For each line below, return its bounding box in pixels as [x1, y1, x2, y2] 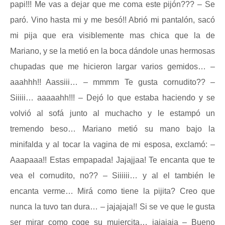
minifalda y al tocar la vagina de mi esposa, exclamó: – [10, 140, 215, 149]
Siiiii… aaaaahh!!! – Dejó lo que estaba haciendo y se [10, 93, 215, 102]
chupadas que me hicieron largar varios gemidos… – [10, 62, 215, 71]
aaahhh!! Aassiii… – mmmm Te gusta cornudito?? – [10, 78, 215, 86]
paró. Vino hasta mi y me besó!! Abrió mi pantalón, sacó [10, 16, 215, 24]
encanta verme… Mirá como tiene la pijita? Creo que [10, 187, 215, 195]
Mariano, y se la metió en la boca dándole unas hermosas [10, 47, 215, 55]
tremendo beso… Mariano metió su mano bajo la [10, 125, 215, 133]
